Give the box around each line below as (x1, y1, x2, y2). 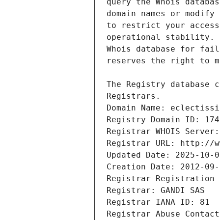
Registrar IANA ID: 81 (107, 197, 210, 207)
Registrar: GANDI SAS (107, 186, 205, 195)
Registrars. (107, 91, 161, 101)
